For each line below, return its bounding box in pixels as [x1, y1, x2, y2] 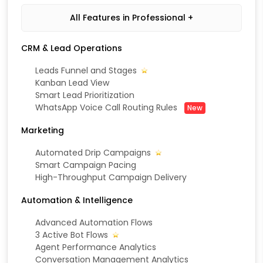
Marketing [21, 124, 64, 137]
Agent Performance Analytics [35, 241, 156, 254]
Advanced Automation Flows [35, 217, 153, 229]
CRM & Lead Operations [21, 42, 122, 55]
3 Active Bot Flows [35, 229, 110, 241]
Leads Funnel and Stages [35, 65, 139, 77]
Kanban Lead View [35, 77, 109, 89]
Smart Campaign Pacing [35, 159, 136, 171]
